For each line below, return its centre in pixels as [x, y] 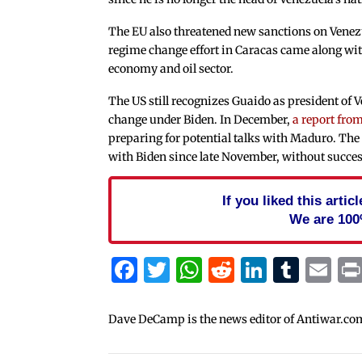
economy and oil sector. [171, 69]
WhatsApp [268, 269]
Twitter [216, 269]
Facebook [198, 269]
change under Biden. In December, [201, 119]
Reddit [275, 269]
